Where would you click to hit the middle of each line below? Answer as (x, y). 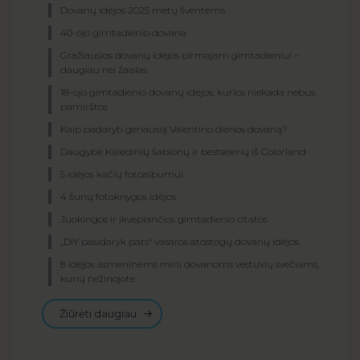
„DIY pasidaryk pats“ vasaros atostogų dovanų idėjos (180, 241)
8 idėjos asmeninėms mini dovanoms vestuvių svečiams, (190, 264)
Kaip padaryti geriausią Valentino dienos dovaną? (174, 129)
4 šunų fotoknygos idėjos (118, 196)
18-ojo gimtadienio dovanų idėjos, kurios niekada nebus (188, 92)
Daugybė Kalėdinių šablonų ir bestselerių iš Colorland (183, 151)
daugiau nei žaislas (104, 69)
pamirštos (84, 106)
